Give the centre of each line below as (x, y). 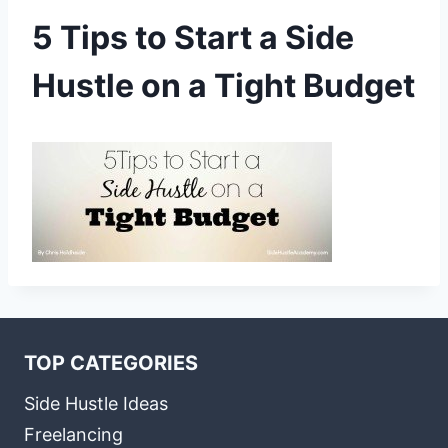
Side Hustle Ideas (96, 403)
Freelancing (73, 435)
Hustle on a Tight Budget (223, 85)
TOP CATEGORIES (111, 363)
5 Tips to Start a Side (193, 37)
